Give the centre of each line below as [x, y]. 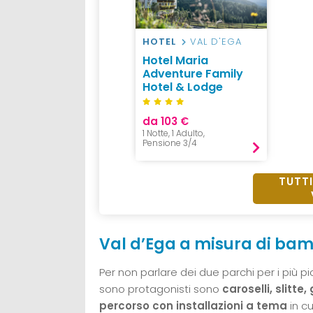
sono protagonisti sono [159, 289]
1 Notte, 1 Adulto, [174, 133]
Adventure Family [193, 74]
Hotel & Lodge [183, 87]
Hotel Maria [175, 61]
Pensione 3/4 [170, 143]
